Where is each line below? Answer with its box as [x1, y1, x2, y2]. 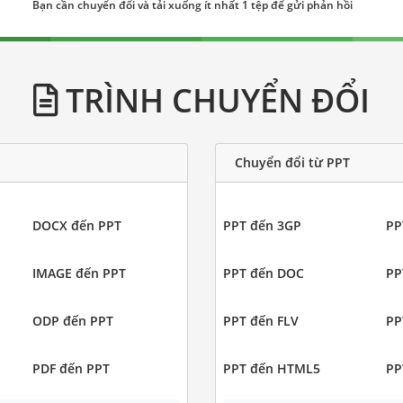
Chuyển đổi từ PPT [235, 154, 350, 172]
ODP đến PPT [31, 311, 113, 329]
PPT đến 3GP [223, 216, 301, 234]
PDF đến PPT [31, 359, 110, 377]
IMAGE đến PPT [31, 264, 126, 282]
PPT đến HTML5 [223, 359, 320, 377]
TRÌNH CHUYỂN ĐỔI [58, 76, 370, 122]
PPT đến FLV [223, 311, 299, 329]
